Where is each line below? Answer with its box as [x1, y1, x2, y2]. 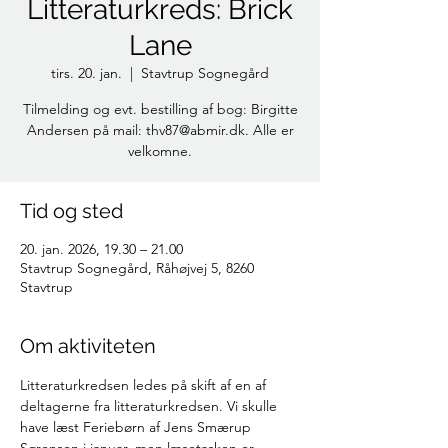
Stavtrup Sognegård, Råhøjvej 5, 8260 [20, 259, 254, 277]
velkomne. [128, 142, 192, 160]
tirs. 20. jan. [51, 64, 122, 82]
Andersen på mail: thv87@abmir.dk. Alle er [26, 121, 294, 139]
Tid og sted [20, 199, 123, 223]
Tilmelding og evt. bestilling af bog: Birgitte [22, 100, 298, 118]
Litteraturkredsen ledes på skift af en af [20, 376, 270, 394]
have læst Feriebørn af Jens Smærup [20, 418, 255, 436]
